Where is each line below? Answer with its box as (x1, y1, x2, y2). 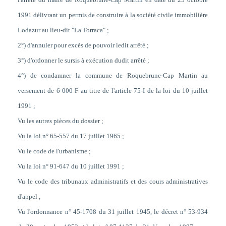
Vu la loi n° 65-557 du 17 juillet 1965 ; (17, 132, 124, 140)
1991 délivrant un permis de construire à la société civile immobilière (17, 11, 208, 19)
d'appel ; (17, 193, 41, 201)
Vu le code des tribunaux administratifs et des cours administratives (17, 178, 208, 186)
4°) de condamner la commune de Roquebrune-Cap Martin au (17, 72, 208, 80)
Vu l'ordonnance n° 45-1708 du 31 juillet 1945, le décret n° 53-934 (17, 208, 208, 216)
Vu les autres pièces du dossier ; (17, 117, 103, 125)
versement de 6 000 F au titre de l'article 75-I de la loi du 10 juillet (17, 87, 208, 95)
